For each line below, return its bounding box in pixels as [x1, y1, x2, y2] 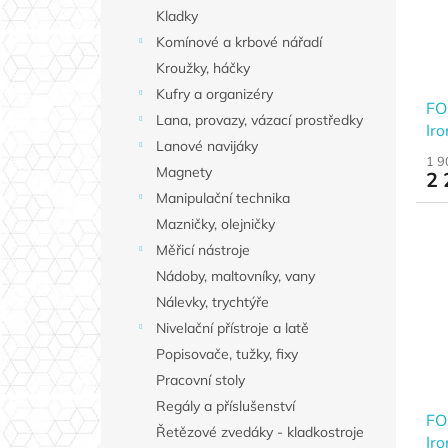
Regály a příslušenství [155, 397, 295, 416]
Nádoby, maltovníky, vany [155, 267, 315, 286]
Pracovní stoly [155, 371, 245, 390]
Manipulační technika [155, 189, 290, 208]
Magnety [155, 163, 212, 182]
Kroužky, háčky [155, 59, 250, 78]
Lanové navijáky [155, 137, 258, 156]
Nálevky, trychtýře [155, 293, 269, 312]
